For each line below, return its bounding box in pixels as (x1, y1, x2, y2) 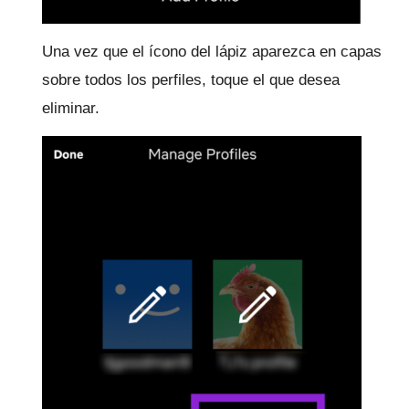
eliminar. (42, 99, 100, 117)
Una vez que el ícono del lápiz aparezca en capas (42, 42, 382, 60)
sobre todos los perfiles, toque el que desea (42, 70, 340, 89)
